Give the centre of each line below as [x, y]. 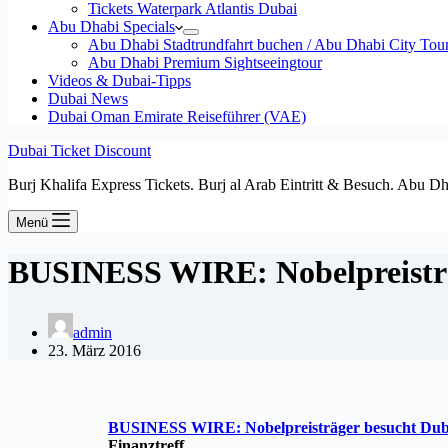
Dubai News [88, 98]
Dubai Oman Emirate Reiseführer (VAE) [177, 116]
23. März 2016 [94, 350]
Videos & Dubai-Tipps [119, 80]
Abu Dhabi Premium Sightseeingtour [205, 62]
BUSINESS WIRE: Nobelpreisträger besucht [264, 427]
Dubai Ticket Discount [79, 150]
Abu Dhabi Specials [111, 26]
